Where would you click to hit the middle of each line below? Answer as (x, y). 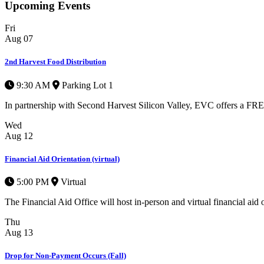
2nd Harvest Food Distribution (55, 62)
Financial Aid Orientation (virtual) (62, 159)
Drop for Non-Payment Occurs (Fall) (65, 256)
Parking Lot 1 (86, 85)
